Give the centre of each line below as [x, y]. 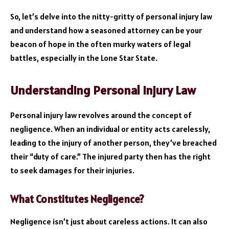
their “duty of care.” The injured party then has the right [110, 156]
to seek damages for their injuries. [72, 170]
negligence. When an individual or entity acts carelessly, [110, 129]
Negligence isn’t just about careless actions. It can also [109, 221]
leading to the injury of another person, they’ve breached [113, 142]
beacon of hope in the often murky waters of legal [100, 44]
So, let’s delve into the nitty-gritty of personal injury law [111, 16]
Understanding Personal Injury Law [103, 90]
